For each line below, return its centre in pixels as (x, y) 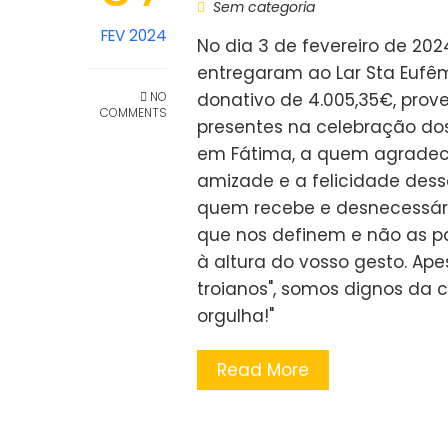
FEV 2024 (134, 35)
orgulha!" (235, 316)
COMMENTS (133, 112)
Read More (263, 370)
